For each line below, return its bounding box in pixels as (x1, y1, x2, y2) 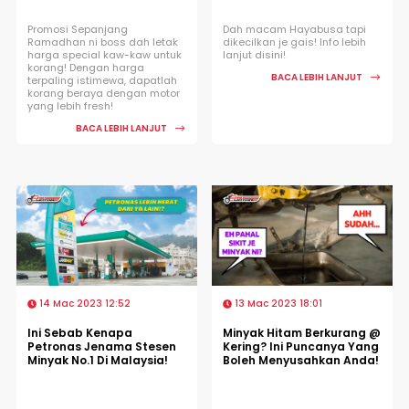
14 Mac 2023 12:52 (37, 296, 131, 310)
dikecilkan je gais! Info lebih (223, 34, 366, 49)
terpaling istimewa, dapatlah (27, 72, 177, 88)
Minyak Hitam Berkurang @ (223, 324, 381, 341)
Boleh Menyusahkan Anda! (223, 351, 379, 368)
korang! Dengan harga (27, 59, 144, 75)
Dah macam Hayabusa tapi (223, 21, 366, 37)
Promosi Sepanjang (27, 21, 128, 37)
